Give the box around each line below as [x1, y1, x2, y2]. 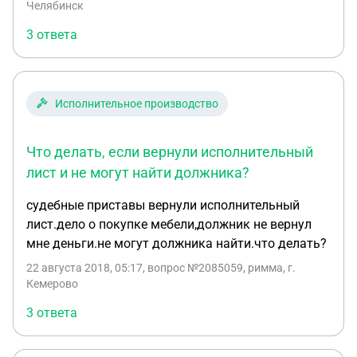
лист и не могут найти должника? [26, 164, 249, 181]
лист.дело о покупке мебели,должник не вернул [26, 217, 312, 232]
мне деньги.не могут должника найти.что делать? [26, 236, 327, 251]
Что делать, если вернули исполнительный [26, 143, 313, 160]
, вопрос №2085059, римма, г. [143, 261, 296, 274]
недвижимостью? [26, 11, 132, 26]
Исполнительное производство [55, 97, 218, 110]
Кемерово [26, 277, 78, 290]
